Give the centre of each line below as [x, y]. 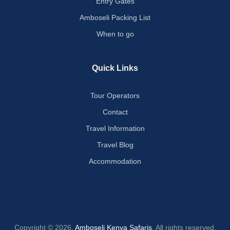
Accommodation [115, 161]
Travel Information [115, 128]
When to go [115, 34]
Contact [115, 112]
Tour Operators [115, 95]
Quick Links [115, 68]
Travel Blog [115, 145]
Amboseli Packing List [115, 17]
